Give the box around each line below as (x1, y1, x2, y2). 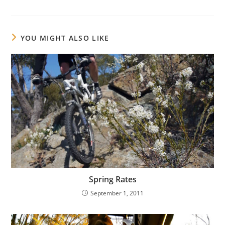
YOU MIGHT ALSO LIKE (20, 33, 109, 43)
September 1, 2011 (90, 189, 144, 198)
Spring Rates (88, 174, 137, 185)
